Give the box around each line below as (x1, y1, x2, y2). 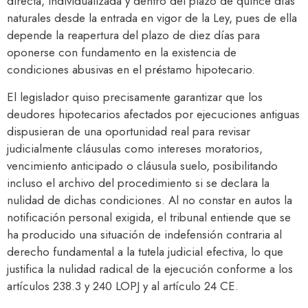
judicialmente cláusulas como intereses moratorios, (7, 140, 263, 157)
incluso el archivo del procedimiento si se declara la (7, 174, 269, 191)
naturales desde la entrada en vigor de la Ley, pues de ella (7, 10, 297, 27)
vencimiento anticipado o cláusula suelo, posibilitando (7, 157, 278, 174)
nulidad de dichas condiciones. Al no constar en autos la (7, 191, 292, 208)
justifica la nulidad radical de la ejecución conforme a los (7, 260, 293, 277)
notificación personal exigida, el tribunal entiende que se (7, 208, 291, 225)
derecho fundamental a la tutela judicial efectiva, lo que (7, 243, 283, 260)
